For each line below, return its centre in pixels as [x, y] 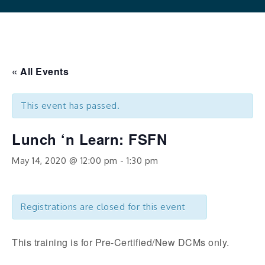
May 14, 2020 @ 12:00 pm [65, 160]
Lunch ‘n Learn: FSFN [89, 139]
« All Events [40, 71]
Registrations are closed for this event [103, 206]
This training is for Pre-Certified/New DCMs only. [121, 242]
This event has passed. [70, 105]
